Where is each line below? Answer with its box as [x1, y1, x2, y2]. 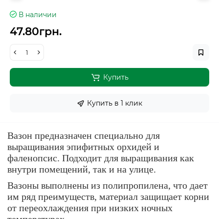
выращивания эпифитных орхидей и [7, 141, 159, 152]
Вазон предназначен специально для [7, 130, 160, 141]
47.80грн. [10, 25, 62, 38]
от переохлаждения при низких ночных [7, 202, 173, 213]
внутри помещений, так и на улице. [7, 164, 156, 175]
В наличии [19, 10, 57, 19]
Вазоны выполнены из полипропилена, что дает [7, 180, 208, 191]
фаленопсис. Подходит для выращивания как [7, 153, 194, 163]
